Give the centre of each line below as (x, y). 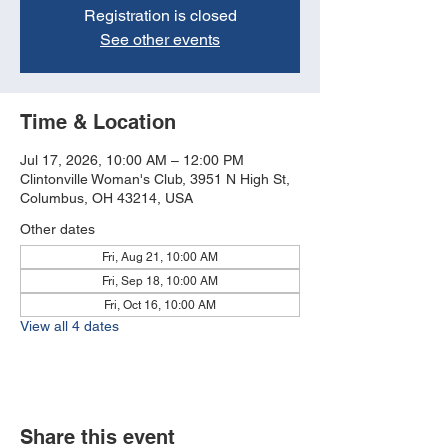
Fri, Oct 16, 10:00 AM (160, 305)
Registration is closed (160, 16)
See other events (160, 40)
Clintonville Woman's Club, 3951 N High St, (155, 179)
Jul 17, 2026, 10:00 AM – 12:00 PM (132, 160)
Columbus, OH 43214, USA (106, 198)
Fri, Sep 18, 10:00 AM (160, 281)
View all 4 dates (69, 326)
